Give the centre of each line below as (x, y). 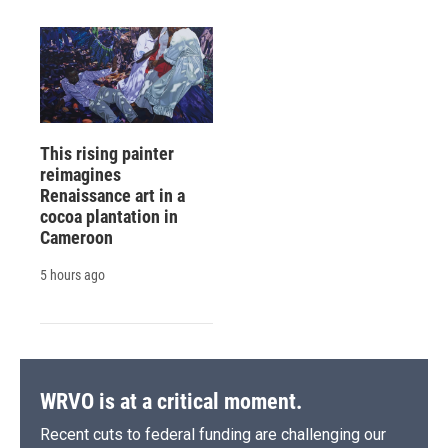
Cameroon (76, 238)
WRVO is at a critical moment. (171, 402)
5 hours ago (72, 275)
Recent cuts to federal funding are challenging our (213, 435)
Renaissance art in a (112, 196)
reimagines (80, 175)
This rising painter (107, 154)
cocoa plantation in (109, 217)
